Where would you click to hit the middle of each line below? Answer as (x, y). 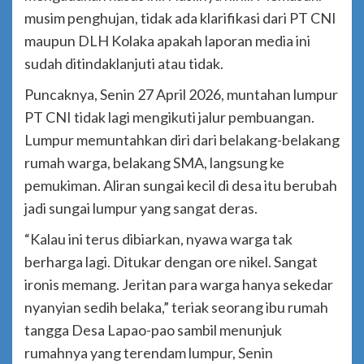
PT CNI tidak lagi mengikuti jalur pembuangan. (169, 117)
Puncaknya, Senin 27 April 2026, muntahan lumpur (181, 95)
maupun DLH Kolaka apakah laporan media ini (167, 41)
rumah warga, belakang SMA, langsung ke (154, 163)
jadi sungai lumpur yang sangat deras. (141, 208)
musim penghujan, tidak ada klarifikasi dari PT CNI (180, 18)
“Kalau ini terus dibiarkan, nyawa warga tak (158, 239)
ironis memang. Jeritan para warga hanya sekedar (179, 285)
